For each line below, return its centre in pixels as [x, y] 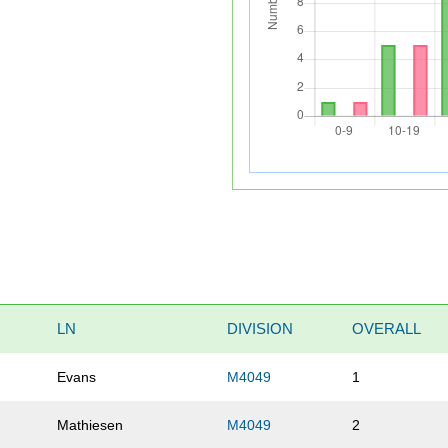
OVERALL [387, 329]
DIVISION [260, 329]
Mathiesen [90, 425]
